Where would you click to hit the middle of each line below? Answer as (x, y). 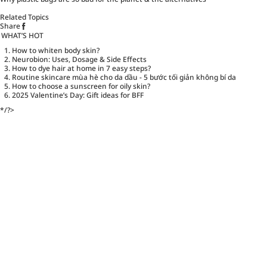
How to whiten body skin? (56, 50)
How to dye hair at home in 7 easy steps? (81, 68)
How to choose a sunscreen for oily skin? (81, 86)
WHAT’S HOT (22, 35)
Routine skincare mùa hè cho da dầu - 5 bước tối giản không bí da (124, 77)
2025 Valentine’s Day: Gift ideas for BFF (78, 95)
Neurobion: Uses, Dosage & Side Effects (79, 59)
